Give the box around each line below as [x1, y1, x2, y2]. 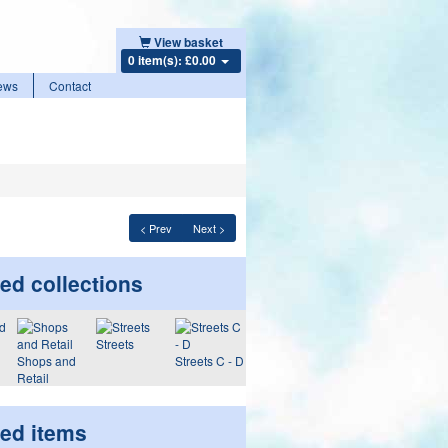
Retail [16, 369, 49, 386]
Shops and [16, 352, 76, 369]
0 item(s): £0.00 [127, 51, 219, 69]
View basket [153, 33, 223, 51]
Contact [49, 77, 91, 94]
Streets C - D [174, 352, 244, 369]
